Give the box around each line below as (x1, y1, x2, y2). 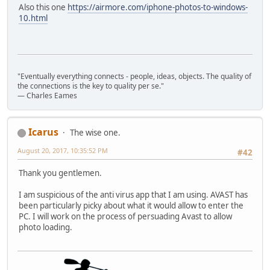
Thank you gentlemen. (19, 168, 104, 179)
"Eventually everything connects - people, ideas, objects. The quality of (17, 71, 251, 81)
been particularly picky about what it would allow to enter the (19, 200, 243, 212)
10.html (19, 13, 48, 24)
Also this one (19, 2, 67, 13)
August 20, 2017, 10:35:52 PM (17, 145, 108, 155)
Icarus (28, 125, 58, 139)
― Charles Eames (17, 90, 77, 101)
